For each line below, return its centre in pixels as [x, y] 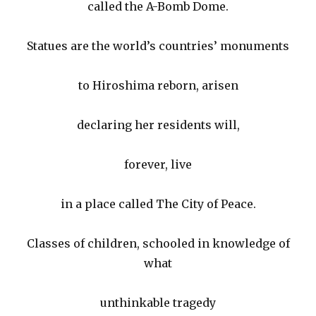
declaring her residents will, [158, 125]
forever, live [158, 165]
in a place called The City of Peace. [158, 204]
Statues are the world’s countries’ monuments [158, 46]
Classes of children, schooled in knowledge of [158, 244]
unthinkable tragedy [158, 303]
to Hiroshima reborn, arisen [158, 86]
